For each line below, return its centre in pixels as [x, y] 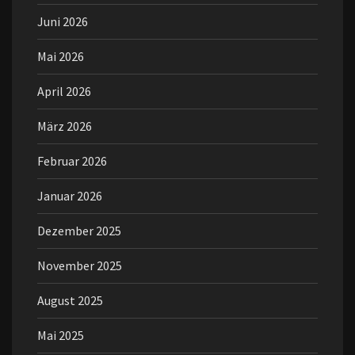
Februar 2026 [72, 161]
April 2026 [64, 91]
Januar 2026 [70, 196]
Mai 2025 [61, 335]
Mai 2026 [61, 56]
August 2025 [70, 300]
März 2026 [65, 126]
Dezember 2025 [79, 231]
